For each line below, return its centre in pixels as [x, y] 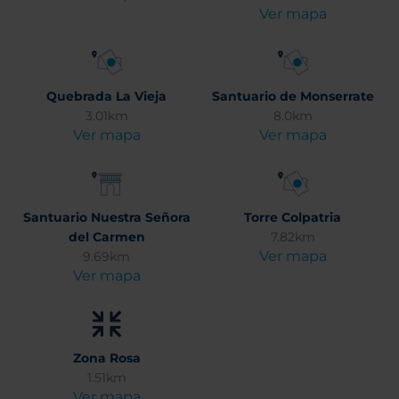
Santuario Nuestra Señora [106, 217]
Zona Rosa [106, 358]
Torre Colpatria [293, 217]
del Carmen [106, 237]
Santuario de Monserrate [293, 96]
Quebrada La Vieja [106, 96]
